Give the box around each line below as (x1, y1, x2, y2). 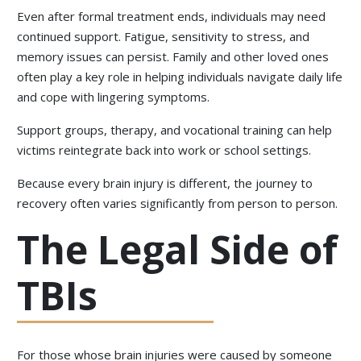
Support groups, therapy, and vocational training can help (17, 122, 333, 139)
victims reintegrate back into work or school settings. (17, 142, 312, 159)
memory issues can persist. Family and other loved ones (17, 48, 330, 65)
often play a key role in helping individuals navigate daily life (17, 68, 343, 85)
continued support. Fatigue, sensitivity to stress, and (17, 28, 310, 45)
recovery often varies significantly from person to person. (17, 195, 338, 212)
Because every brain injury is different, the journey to (17, 175, 313, 192)
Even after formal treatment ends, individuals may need (17, 8, 326, 25)
